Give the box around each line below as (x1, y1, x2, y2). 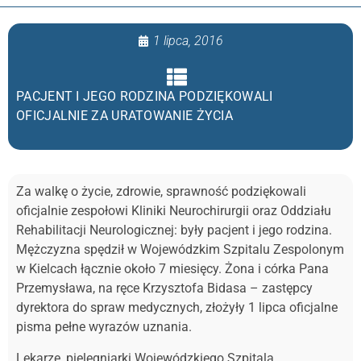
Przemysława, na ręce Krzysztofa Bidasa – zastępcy (16, 280, 313, 297)
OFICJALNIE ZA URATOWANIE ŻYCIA (16, 108, 234, 124)
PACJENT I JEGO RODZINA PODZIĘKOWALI (16, 89, 273, 105)
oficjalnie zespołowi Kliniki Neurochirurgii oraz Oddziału (16, 203, 331, 219)
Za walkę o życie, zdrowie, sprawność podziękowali (16, 184, 306, 200)
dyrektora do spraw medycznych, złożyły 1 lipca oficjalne (16, 300, 338, 316)
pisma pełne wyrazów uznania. (16, 319, 192, 335)
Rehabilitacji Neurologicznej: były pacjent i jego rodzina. (16, 222, 332, 239)
